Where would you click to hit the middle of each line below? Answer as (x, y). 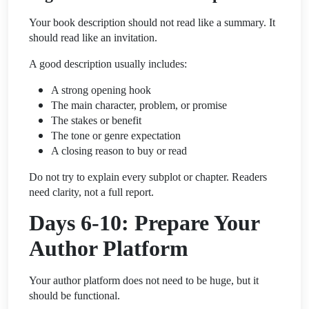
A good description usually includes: (108, 63)
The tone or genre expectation (116, 135)
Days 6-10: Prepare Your (144, 222)
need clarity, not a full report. (91, 192)
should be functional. (74, 295)
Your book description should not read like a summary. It (152, 22)
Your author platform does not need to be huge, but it (144, 280)
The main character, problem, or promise (139, 105)
